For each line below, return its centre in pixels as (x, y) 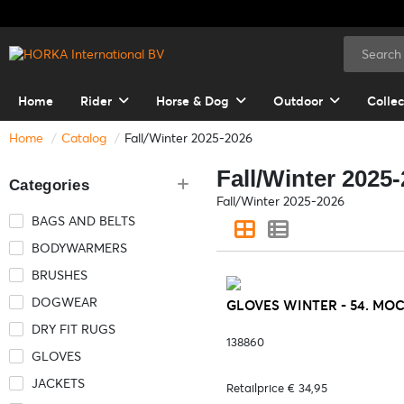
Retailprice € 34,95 (277, 388)
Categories (49, 185)
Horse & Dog (193, 101)
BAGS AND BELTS (83, 221)
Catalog (84, 138)
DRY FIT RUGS (73, 329)
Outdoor (298, 101)
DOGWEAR (64, 302)
